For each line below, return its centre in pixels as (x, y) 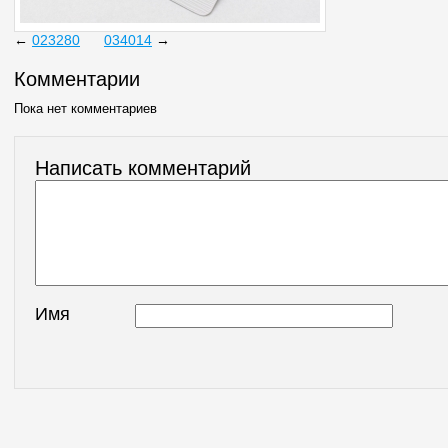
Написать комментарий (143, 168)
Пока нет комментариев (85, 108)
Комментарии (77, 79)
